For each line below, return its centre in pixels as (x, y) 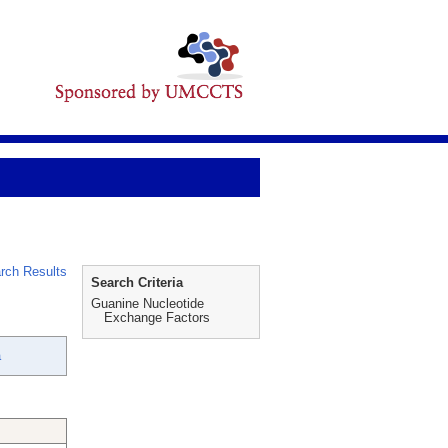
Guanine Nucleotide (147, 303)
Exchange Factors (157, 317)
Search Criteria (137, 282)
